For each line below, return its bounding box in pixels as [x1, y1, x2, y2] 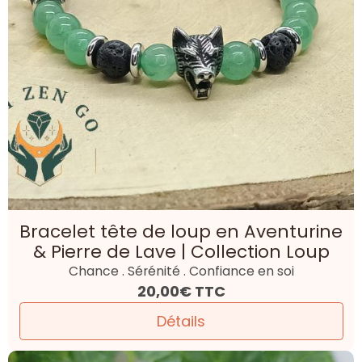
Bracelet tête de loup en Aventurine [19, 218, 343, 244]
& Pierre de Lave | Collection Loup [32, 238, 330, 264]
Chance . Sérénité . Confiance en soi [68, 261, 294, 280]
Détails [157, 310, 205, 331]
